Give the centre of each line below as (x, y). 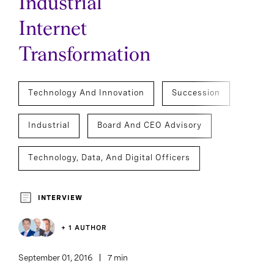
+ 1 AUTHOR (84, 228)
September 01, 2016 (56, 257)
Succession (196, 93)
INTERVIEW (60, 198)
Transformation (84, 54)
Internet (53, 29)
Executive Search (65, 190)
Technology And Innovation (86, 93)
